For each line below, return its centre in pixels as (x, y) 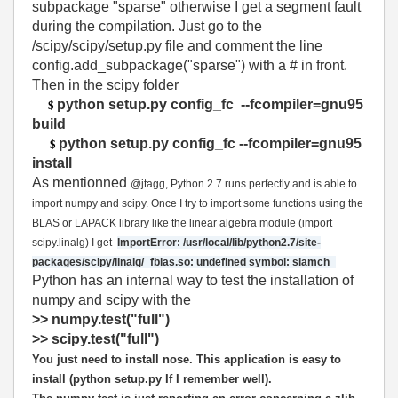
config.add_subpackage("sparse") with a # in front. (190, 65)
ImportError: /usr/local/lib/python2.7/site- (219, 243)
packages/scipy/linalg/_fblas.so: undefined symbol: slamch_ (184, 262)
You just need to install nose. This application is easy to (187, 359)
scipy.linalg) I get (75, 243)
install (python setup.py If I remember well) (150, 379)
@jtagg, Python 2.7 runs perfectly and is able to (244, 184)
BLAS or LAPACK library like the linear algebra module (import (182, 223)
